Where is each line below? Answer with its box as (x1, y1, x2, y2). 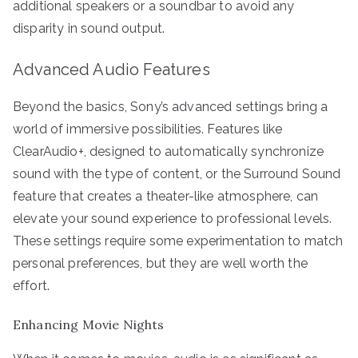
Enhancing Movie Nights (13, 316, 165, 332)
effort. (13, 277, 50, 293)
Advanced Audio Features (13, 59, 210, 79)
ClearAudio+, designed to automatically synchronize (13, 143, 324, 159)
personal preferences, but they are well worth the (13, 255, 308, 271)
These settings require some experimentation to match (13, 233, 344, 249)
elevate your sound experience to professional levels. (13, 210, 332, 226)
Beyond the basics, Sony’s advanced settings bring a (13, 98, 328, 114)
